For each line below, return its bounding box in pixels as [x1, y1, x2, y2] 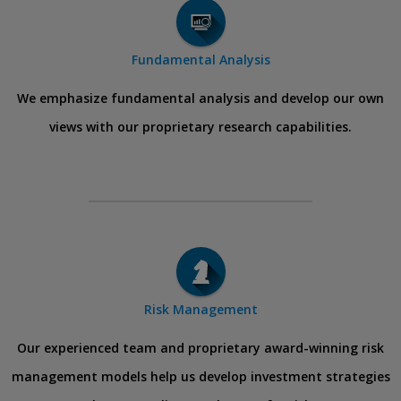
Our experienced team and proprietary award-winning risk [17, 339, 384, 356]
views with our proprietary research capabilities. [49, 118, 352, 135]
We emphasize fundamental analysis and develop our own [17, 90, 384, 107]
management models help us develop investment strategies [11, 368, 390, 385]
